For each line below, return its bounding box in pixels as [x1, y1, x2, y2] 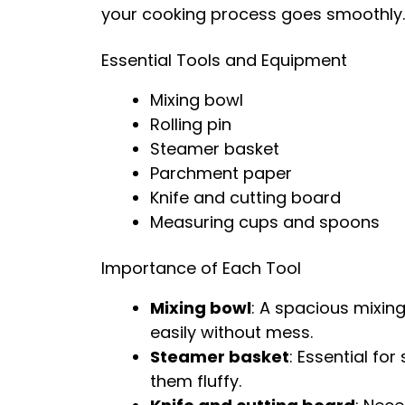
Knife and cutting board [150, 186, 341, 209]
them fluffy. [150, 370, 241, 392]
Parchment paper [150, 162, 292, 184]
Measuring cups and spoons [150, 211, 380, 233]
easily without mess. [150, 321, 313, 344]
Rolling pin [150, 113, 231, 136]
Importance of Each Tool [101, 257, 301, 279]
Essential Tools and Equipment [101, 49, 347, 71]
